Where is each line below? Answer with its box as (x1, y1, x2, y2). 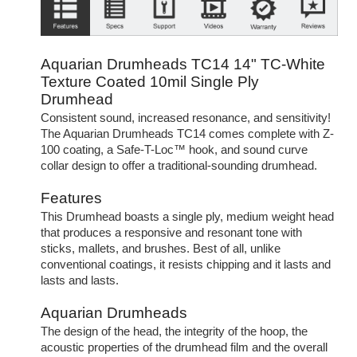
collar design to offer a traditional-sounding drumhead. (40, 159, 324, 172)
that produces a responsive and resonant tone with (40, 226, 302, 239)
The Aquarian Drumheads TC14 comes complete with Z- (40, 127, 334, 140)
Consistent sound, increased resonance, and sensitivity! (40, 111, 331, 124)
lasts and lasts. (40, 273, 122, 287)
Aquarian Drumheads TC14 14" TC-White (40, 55, 325, 73)
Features (40, 189, 106, 206)
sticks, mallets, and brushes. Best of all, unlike (40, 241, 280, 255)
